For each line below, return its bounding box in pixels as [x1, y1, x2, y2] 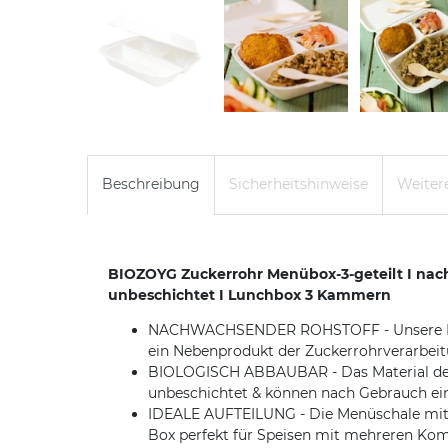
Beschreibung [102, 175, 200, 194]
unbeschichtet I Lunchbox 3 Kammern [108, 285, 391, 304]
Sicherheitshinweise [229, 175, 368, 194]
